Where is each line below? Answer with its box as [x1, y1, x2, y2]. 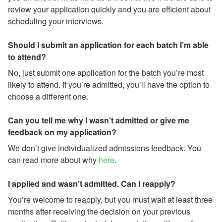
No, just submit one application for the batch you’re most [8, 66, 204, 78]
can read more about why [8, 154, 99, 166]
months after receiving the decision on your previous [8, 205, 190, 217]
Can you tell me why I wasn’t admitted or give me [8, 114, 189, 126]
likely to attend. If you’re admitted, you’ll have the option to [8, 78, 210, 90]
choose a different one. [8, 90, 88, 102]
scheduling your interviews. [8, 15, 104, 27]
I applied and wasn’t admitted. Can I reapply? [8, 177, 175, 189]
